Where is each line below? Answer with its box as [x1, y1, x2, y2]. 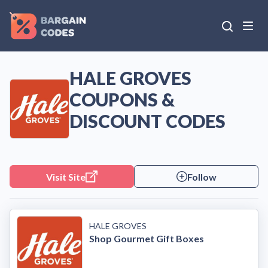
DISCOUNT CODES [69, 110, 226, 132]
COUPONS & [69, 89, 175, 110]
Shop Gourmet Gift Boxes [89, 233, 204, 244]
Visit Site [46, 170, 86, 182]
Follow [187, 170, 217, 182]
